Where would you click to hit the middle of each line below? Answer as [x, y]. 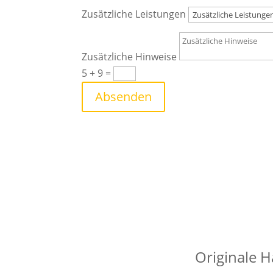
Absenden [124, 97]
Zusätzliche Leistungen [134, 14]
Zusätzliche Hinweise [129, 57]
